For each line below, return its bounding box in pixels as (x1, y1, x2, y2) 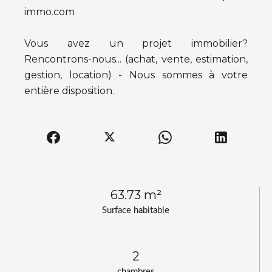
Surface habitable (102, 206, 169, 215)
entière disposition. (24, 85, 114, 97)
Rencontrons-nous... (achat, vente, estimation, (24, 53, 248, 65)
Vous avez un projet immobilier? (24, 38, 248, 49)
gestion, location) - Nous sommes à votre (24, 69, 248, 81)
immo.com (24, 6, 75, 18)
